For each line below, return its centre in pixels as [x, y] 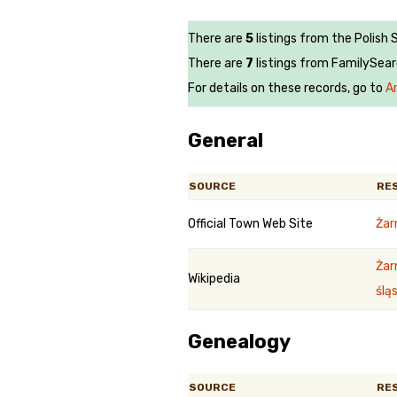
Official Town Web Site [250, 224]
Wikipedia [214, 279]
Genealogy [239, 342]
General [226, 140]
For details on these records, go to [287, 88]
